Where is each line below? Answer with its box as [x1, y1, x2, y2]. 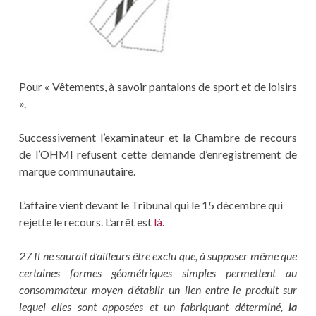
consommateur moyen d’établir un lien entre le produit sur [18, 283, 298, 297]
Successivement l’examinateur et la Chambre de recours [18, 130, 298, 145]
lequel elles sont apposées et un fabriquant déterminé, [18, 300, 289, 314]
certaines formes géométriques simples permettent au [18, 266, 298, 280]
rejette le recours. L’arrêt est [18, 215, 154, 229]
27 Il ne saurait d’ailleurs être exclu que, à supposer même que [18, 249, 298, 263]
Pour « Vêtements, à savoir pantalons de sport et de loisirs [18, 80, 298, 94]
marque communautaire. [18, 164, 135, 178]
